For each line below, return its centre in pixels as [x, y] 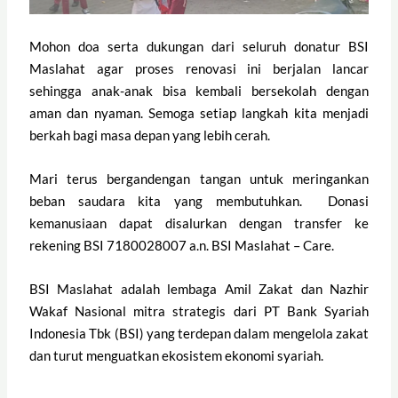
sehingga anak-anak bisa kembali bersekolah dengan [199, 90]
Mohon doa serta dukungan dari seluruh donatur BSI [199, 46]
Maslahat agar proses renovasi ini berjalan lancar [199, 68]
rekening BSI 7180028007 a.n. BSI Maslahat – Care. [182, 245]
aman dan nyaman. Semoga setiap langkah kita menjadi [199, 112]
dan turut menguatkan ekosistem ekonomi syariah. [177, 355]
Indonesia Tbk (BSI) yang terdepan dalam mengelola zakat [199, 333]
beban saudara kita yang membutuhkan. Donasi [199, 200]
